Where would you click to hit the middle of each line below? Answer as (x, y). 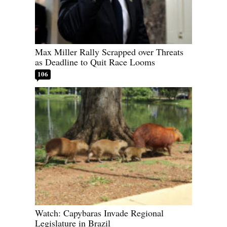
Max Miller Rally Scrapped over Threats (109, 52)
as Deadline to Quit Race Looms (95, 62)
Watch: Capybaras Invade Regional (99, 213)
